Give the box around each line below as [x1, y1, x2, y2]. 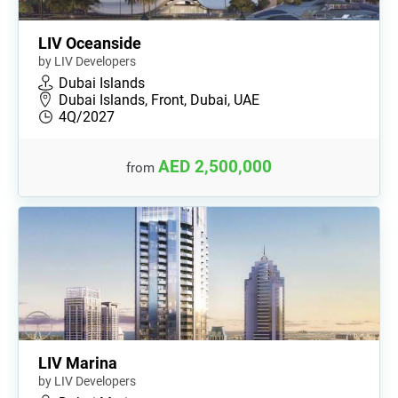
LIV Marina [38, 353, 117, 372]
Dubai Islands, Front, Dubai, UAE [59, 91, 259, 108]
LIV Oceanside [38, 33, 141, 52]
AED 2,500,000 [158, 156, 272, 177]
